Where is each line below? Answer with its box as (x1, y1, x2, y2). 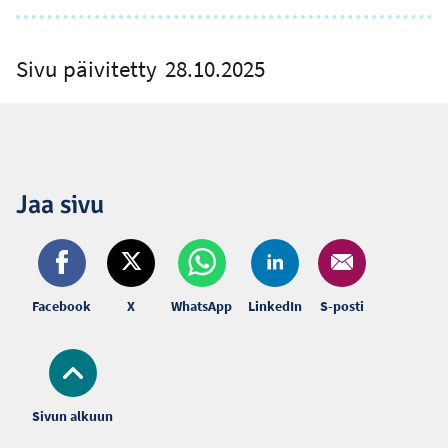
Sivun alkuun (32, 406, 113, 425)
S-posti (320, 296, 364, 315)
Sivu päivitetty (16, 54, 157, 84)
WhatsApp (171, 296, 232, 315)
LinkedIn (248, 296, 302, 315)
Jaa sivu (16, 189, 104, 221)
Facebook (32, 296, 91, 315)
